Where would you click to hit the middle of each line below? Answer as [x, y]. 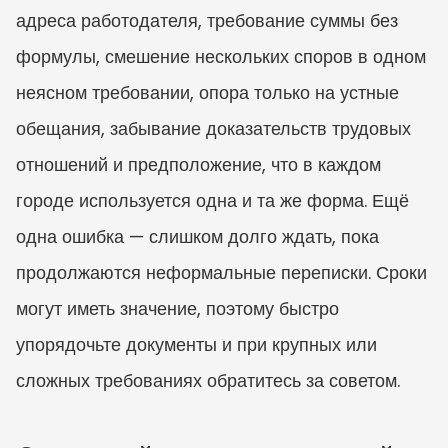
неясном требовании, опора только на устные [207, 92]
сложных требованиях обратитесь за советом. [208, 380]
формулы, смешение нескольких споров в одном [221, 56]
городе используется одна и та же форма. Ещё [212, 200]
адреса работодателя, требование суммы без [207, 20]
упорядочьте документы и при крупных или [196, 344]
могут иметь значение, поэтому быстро [177, 308]
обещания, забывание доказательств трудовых [213, 128]
